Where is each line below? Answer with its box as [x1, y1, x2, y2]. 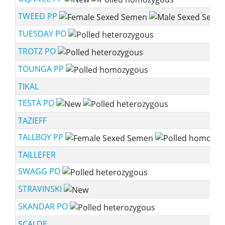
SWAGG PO [18, 166, 62, 177]
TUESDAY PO [18, 28, 68, 39]
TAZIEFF [18, 115, 47, 126]
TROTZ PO [18, 46, 58, 57]
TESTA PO [18, 97, 56, 108]
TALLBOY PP [18, 132, 65, 143]
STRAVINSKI [18, 183, 64, 194]
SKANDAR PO [18, 201, 70, 212]
